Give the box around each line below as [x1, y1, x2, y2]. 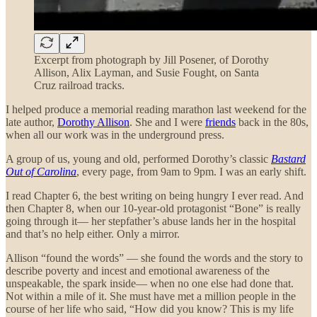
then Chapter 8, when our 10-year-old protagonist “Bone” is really [6, 202, 301, 215]
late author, [6, 116, 57, 129]
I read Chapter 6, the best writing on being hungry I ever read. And [6, 190, 304, 202]
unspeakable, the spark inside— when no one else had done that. [6, 277, 294, 290]
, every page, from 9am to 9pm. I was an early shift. [76, 166, 306, 178]
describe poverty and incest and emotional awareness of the [6, 265, 270, 277]
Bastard [271, 153, 306, 166]
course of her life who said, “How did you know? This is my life [6, 303, 294, 316]
